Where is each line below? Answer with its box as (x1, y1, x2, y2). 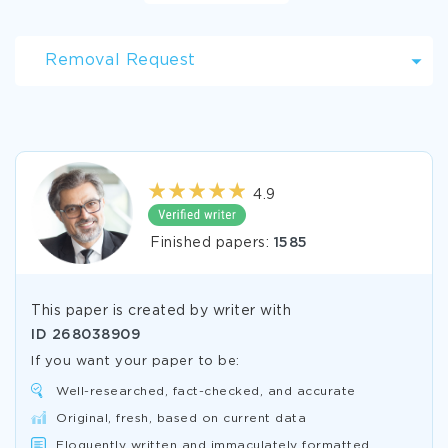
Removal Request (45, 53, 196, 68)
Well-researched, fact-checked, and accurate (56, 386, 356, 397)
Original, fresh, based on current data (56, 413, 306, 424)
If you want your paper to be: (31, 356, 240, 367)
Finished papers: (150, 236, 274, 249)
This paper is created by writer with (31, 305, 291, 317)
